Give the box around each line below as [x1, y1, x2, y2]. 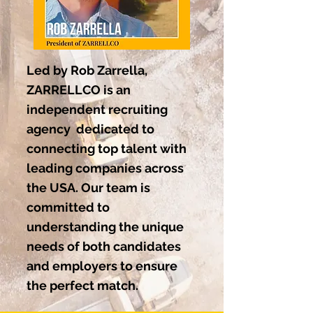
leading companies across [27, 161, 184, 175]
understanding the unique [27, 219, 184, 234]
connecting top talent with [27, 141, 187, 156]
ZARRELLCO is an [27, 82, 131, 97]
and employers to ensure [27, 259, 177, 273]
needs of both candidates [27, 239, 181, 254]
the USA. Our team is [27, 180, 150, 195]
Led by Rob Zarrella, [27, 63, 147, 78]
